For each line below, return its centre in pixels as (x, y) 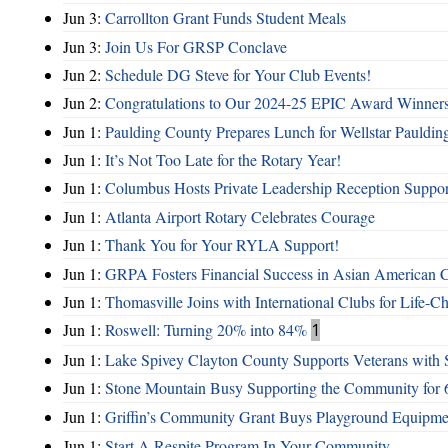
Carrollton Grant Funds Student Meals (225, 18)
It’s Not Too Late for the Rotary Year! (223, 160)
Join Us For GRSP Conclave (196, 46)
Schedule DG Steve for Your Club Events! (238, 74)
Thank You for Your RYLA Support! (222, 245)
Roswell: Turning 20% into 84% (206, 330)
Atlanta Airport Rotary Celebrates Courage (240, 216)
